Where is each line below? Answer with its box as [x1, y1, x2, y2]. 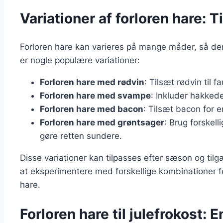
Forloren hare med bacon [40, 104, 143, 114]
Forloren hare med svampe [40, 91, 151, 101]
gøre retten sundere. [40, 131, 122, 141]
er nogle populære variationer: [20, 55, 140, 66]
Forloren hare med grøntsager [40, 117, 164, 128]
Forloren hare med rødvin [40, 77, 144, 88]
